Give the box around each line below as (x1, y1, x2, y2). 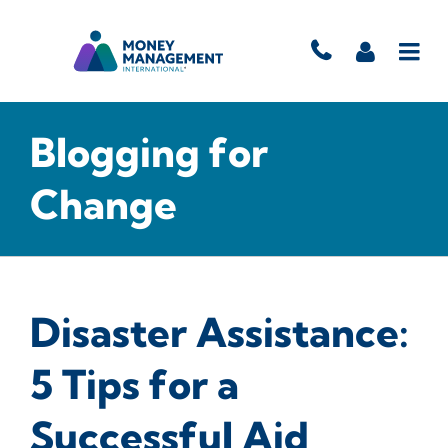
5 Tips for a (30, 360, 239, 409)
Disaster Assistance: (30, 308, 409, 357)
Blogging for (30, 128, 268, 177)
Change (30, 180, 177, 229)
